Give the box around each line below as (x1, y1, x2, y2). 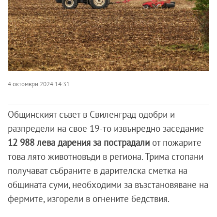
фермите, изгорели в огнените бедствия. (8, 193, 170, 205)
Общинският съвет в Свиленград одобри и (8, 108, 175, 121)
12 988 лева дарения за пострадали (8, 137, 150, 149)
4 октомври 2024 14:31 (8, 80, 70, 88)
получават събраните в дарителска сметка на (8, 165, 187, 177)
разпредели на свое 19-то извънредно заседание (8, 123, 204, 135)
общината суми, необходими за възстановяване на (8, 179, 208, 191)
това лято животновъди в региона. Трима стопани (8, 151, 203, 163)
